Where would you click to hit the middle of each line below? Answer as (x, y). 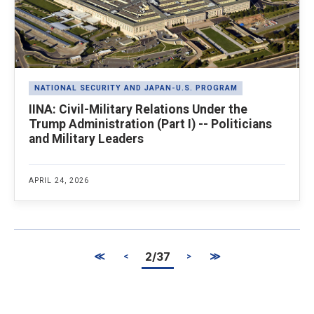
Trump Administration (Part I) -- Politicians (150, 124)
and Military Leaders (86, 138)
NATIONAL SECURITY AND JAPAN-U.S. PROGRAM (136, 88)
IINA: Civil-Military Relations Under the (138, 109)
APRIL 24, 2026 (59, 180)
